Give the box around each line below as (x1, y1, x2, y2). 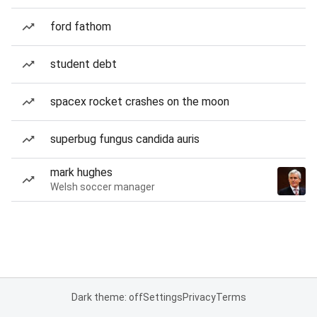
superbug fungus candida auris (50, 132, 200, 146)
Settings (142, 292, 183, 303)
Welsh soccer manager (50, 181, 155, 192)
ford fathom (50, 20, 111, 33)
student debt (50, 57, 117, 71)
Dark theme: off (71, 292, 143, 303)
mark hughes (50, 166, 113, 179)
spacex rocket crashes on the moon (50, 95, 229, 108)
